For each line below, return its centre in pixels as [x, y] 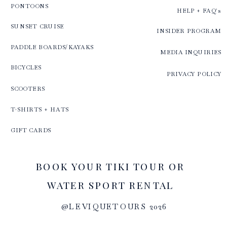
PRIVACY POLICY [194, 74]
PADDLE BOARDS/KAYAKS [52, 47]
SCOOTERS [28, 88]
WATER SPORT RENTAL [110, 185]
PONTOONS [30, 6]
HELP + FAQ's [199, 10]
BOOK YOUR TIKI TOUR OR [110, 166]
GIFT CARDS [31, 130]
